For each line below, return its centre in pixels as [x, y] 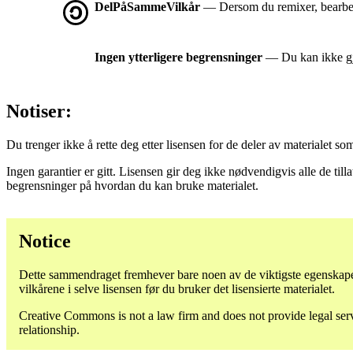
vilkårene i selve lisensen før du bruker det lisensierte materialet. [177, 289]
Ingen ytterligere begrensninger [178, 58]
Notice [45, 242]
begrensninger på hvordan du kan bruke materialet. [132, 186]
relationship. [49, 330]
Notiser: [39, 111]
